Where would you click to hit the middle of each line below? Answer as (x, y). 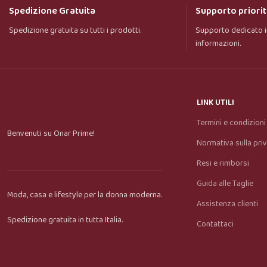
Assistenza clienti (228, 204)
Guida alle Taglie (225, 183)
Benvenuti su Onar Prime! (51, 133)
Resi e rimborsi (223, 163)
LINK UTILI (216, 102)
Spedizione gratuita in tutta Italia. (65, 220)
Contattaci (215, 224)
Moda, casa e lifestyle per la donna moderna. (85, 195)
